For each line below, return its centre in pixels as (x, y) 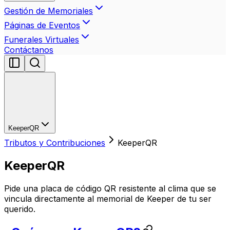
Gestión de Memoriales (49, 11)
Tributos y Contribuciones (55, 143)
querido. (20, 209)
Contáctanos (29, 50)
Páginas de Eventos (42, 25)
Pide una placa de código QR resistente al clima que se (110, 188)
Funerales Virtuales (42, 40)
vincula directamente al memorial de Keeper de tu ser (108, 198)
